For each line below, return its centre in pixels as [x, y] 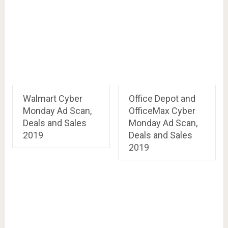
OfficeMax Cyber [162, 111]
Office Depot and [162, 98]
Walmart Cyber [52, 98]
